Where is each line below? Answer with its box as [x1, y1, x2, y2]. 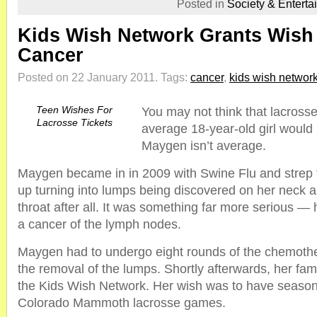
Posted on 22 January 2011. [18, 71, 161, 83]
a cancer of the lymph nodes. [18, 217, 181, 231]
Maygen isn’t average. [142, 139, 266, 153]
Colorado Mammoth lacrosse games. [18, 296, 226, 310]
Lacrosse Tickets [36, 117, 113, 128]
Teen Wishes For [36, 104, 113, 115]
